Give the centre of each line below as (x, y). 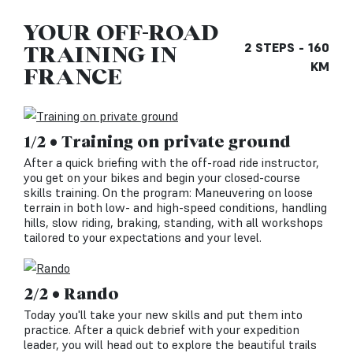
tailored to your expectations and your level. (143, 237)
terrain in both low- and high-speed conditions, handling (175, 207)
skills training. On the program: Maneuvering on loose (168, 192)
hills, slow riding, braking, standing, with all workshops (173, 222)
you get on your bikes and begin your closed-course (162, 177)
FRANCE (73, 75)
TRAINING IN (100, 53)
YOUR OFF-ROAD (121, 31)
